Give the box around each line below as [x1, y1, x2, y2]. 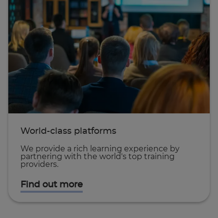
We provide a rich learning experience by [20, 145, 180, 153]
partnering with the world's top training [20, 153, 175, 161]
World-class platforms [20, 127, 116, 136]
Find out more [20, 181, 83, 190]
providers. [20, 161, 58, 169]
